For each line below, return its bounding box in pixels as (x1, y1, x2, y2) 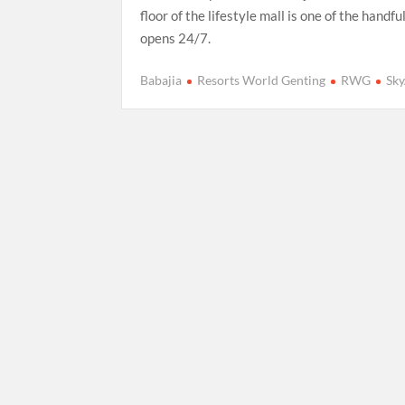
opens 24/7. (140, 29, 212, 46)
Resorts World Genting (197, 72, 326, 89)
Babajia (140, 72, 183, 89)
